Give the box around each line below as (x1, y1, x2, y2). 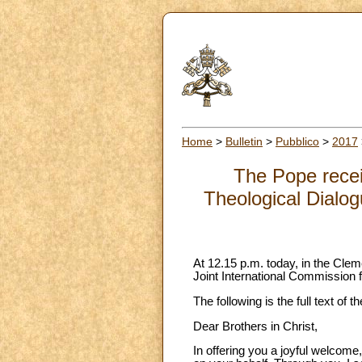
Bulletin (225, 134, 263, 148)
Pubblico (276, 134, 319, 148)
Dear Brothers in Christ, (193, 319, 318, 333)
